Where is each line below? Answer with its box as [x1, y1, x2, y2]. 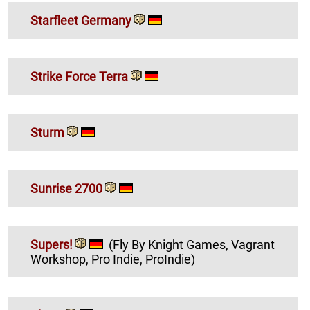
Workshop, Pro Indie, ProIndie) [145, 251, 195, 266]
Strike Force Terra [30, 69, 128, 84]
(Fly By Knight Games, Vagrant [109, 237, 231, 252]
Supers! [30, 237, 75, 252]
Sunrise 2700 [30, 181, 102, 196]
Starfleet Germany [30, 12, 131, 28]
